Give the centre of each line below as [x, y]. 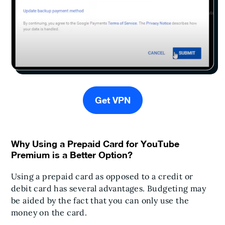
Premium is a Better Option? [72, 155]
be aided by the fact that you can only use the [100, 201]
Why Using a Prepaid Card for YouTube [95, 144]
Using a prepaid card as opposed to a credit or [102, 177]
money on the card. [50, 213]
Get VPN [113, 100]
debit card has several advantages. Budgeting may [109, 189]
